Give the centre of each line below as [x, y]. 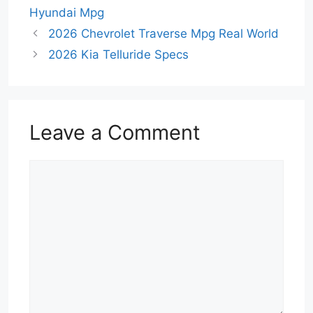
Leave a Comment [115, 133]
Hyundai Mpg [67, 13]
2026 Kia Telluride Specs [119, 55]
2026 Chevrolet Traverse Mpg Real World [164, 34]
